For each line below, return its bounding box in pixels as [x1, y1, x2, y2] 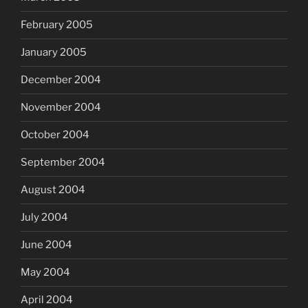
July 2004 [21, 211, 68, 224]
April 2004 [21, 294, 73, 307]
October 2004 [21, 129, 89, 142]
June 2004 [21, 239, 72, 252]
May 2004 [21, 266, 70, 279]
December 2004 [21, 74, 101, 87]
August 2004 [21, 184, 85, 197]
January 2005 [21, 46, 87, 59]
